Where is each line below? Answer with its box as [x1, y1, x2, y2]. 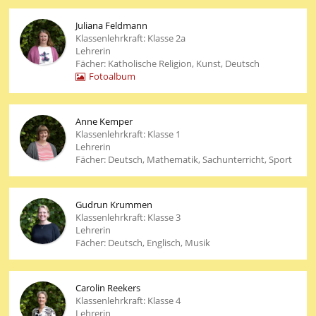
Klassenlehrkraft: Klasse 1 [75, 128, 181, 141]
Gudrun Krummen [75, 198, 152, 212]
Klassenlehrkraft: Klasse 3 [75, 211, 181, 224]
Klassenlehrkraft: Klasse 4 [75, 294, 181, 308]
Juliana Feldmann [75, 19, 147, 32]
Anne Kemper [75, 115, 133, 128]
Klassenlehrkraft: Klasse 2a [75, 32, 186, 45]
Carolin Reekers [75, 281, 140, 295]
